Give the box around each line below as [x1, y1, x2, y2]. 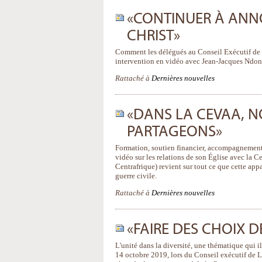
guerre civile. [115, 171, 157, 180]
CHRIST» [127, 27, 180, 44]
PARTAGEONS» [127, 123, 222, 140]
